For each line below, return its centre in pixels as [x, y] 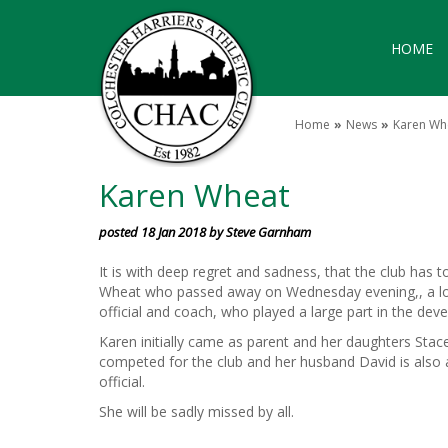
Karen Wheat [194, 195]
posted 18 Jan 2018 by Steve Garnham [204, 232]
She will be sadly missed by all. [196, 411]
